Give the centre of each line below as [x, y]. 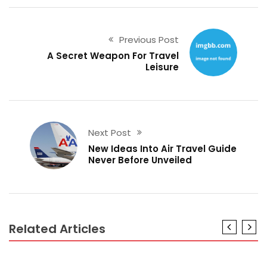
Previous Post [149, 39]
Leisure [162, 67]
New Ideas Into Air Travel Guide [163, 148]
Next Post [110, 132]
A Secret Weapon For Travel [113, 55]
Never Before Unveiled [140, 160]
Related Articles [57, 229]
